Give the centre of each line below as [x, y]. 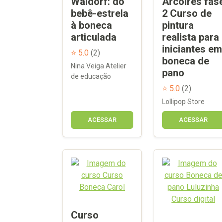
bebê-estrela [100, 13]
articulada [94, 37]
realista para [191, 37]
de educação [91, 76]
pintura [178, 25]
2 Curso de [187, 13]
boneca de [186, 61]
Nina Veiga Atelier [99, 66]
